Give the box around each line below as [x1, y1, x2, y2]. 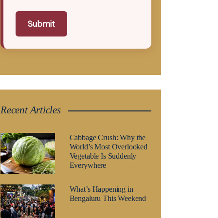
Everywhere [69, 161, 107, 169]
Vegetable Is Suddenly [69, 152, 137, 160]
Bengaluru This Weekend [69, 194, 146, 202]
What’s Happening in [69, 185, 133, 193]
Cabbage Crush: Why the [69, 133, 146, 142]
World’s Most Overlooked [69, 143, 147, 151]
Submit [28, 18, 55, 29]
